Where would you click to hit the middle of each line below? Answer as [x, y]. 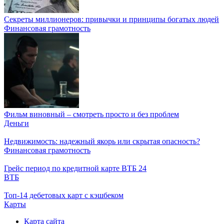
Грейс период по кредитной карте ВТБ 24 [75, 168]
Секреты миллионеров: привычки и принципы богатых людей [111, 19]
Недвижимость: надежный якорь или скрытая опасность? [102, 141]
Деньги [16, 123]
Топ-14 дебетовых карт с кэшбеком [64, 195]
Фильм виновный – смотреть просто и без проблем [91, 114]
